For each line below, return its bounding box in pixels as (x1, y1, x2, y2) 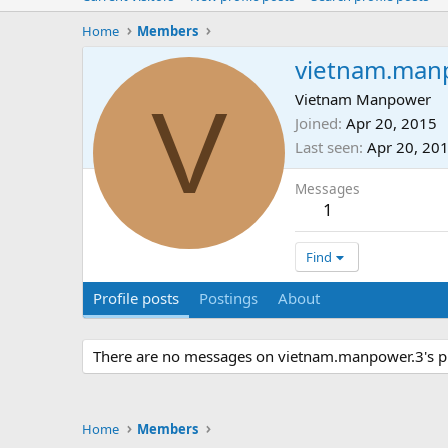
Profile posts (93, 288, 179, 309)
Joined (295, 113, 338, 134)
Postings (199, 288, 258, 309)
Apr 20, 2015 (346, 113, 437, 134)
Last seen (295, 137, 359, 158)
